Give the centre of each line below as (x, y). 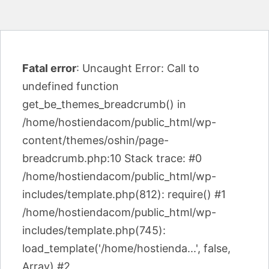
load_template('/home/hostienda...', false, (126, 248)
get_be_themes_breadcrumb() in (104, 104)
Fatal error (49, 68)
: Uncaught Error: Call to (138, 68)
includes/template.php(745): (94, 230)
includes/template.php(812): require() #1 (124, 194)
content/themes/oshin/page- (95, 140)
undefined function (71, 86)
